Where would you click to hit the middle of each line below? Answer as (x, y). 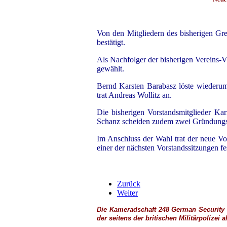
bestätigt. (111, 42)
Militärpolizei (199, 218)
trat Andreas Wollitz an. (134, 95)
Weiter (127, 193)
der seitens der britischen (137, 218)
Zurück (129, 184)
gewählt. (111, 69)
